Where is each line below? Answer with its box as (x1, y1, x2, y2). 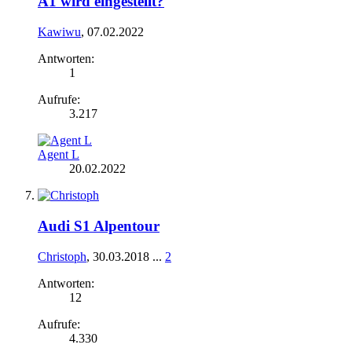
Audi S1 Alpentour (38, 217, 159, 234)
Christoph (38, 249, 86, 263)
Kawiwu (38, 25, 81, 39)
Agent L (38, 148, 79, 162)
